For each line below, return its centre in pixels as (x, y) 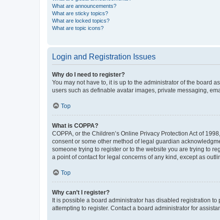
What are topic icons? (78, 28)
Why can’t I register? (81, 192)
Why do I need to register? (88, 74)
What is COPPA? (75, 125)
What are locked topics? (81, 20)
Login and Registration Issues (104, 56)
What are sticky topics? (80, 13)
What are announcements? (84, 6)
